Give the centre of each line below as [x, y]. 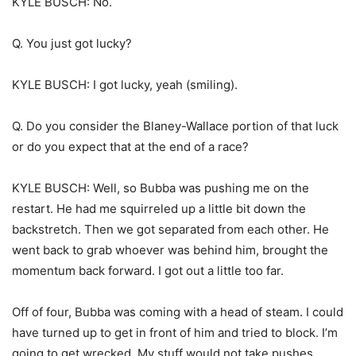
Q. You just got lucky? [72, 44]
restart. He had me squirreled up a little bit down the [159, 209]
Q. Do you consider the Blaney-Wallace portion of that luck [175, 126]
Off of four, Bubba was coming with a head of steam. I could [178, 312]
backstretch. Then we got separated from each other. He [170, 230]
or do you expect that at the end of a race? [130, 147]
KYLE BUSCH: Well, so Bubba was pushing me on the [161, 188]
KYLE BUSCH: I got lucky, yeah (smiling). [125, 85]
